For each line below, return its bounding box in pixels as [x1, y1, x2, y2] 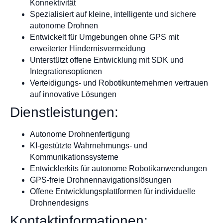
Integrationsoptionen [30, 67, 102, 76]
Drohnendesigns [30, 199, 89, 208]
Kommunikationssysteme [30, 153, 118, 162]
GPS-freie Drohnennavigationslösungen [30, 176, 171, 185]
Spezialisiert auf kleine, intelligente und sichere [30, 10, 196, 19]
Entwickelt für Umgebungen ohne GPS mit [30, 33, 179, 42]
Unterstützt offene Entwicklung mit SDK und [30, 56, 184, 65]
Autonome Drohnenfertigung [30, 130, 130, 139]
